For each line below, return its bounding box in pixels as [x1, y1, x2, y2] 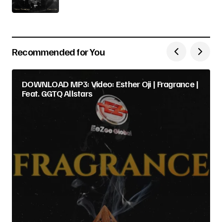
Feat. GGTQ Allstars [22, 88, 93, 99]
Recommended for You [12, 45, 105, 58]
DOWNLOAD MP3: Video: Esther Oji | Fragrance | [22, 78, 199, 89]
